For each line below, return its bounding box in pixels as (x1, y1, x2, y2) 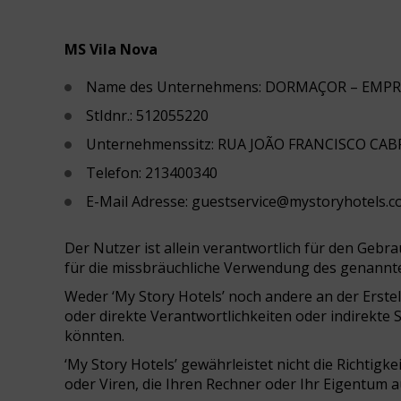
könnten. (64, 326, 124, 346)
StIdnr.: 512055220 (86, 106, 209, 125)
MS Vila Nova (64, 39, 158, 59)
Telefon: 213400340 (86, 163, 218, 183)
